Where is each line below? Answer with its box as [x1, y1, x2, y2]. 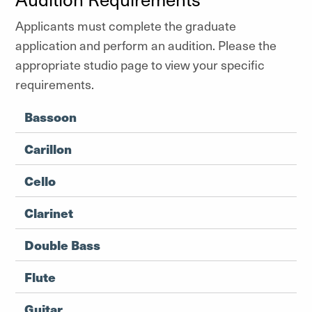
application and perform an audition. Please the [15, 36, 276, 54]
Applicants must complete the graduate [15, 16, 236, 34]
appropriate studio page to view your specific [15, 55, 265, 73]
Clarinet [24, 203, 73, 222]
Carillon [24, 139, 72, 158]
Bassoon [24, 107, 77, 126]
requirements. [15, 75, 94, 93]
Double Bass [24, 235, 100, 254]
